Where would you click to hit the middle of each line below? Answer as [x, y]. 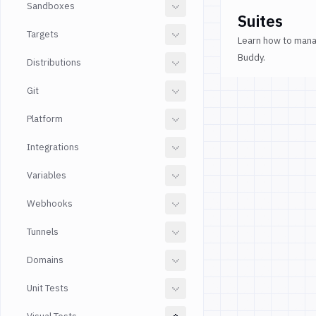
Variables [47, 175]
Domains [45, 260]
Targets [43, 34]
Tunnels [43, 232]
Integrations [53, 147]
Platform [45, 119]
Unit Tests [48, 288]
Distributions [54, 62]
